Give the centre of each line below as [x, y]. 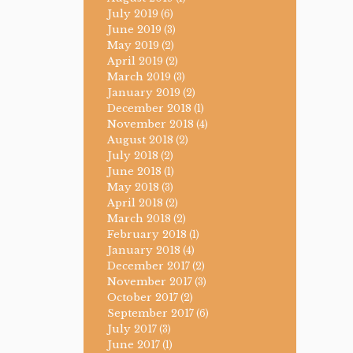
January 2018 [144, 251]
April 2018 [135, 203]
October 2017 [143, 298]
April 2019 [135, 61]
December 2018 [149, 109]
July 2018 [133, 156]
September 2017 [150, 314]
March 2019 [139, 77]
